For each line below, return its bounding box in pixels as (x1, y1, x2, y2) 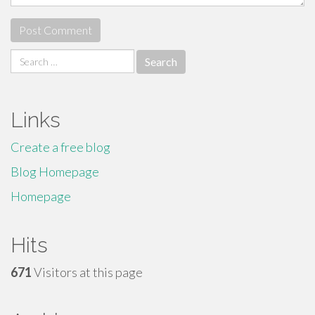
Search (10, 49, 46, 65)
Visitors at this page (32, 264, 143, 280)
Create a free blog (11, 139, 110, 155)
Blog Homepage (11, 164, 99, 179)
